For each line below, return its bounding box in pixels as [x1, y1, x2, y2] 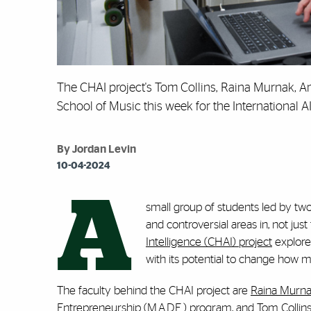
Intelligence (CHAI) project [146, 236, 272, 249]
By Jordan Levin [57, 144, 136, 155]
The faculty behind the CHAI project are [57, 285, 248, 297]
